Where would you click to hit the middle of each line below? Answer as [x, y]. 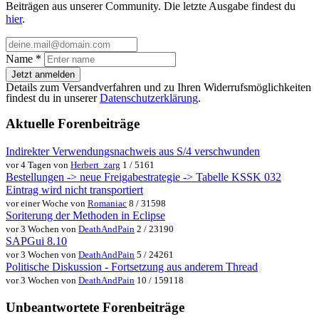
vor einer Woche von [47, 203]
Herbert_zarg [95, 164]
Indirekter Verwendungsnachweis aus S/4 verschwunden [133, 151]
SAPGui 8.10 [36, 241]
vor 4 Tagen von [38, 164]
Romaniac [107, 203]
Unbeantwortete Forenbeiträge [95, 307]
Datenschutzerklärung [149, 98]
